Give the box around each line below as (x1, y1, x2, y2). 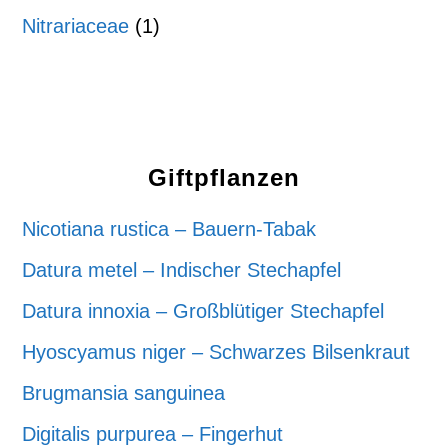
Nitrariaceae (22, 14, 130, 37)
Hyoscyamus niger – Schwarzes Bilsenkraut (22, 340, 411, 363)
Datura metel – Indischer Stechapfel (22, 258, 342, 281)
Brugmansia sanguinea (22, 381, 226, 404)
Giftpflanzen (148, 163, 300, 191)
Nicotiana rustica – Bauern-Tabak (22, 217, 317, 240)
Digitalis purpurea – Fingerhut (22, 422, 284, 445)
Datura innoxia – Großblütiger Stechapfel (22, 299, 385, 322)
